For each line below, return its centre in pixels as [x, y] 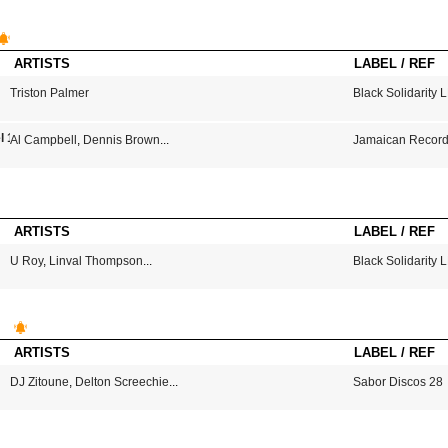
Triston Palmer [49, 93]
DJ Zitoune [39, 382]
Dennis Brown [121, 140]
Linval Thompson [95, 261]
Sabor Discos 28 [398, 382]
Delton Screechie [121, 382]
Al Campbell [43, 140]
